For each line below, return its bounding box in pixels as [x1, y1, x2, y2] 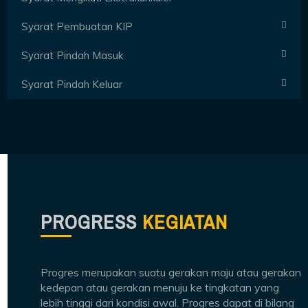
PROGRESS [41, 203, 143, 241]
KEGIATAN [142, 203, 228, 241]
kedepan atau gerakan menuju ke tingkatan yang [41, 280, 280, 294]
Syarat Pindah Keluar [21, 77, 123, 91]
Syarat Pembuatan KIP [21, 19, 133, 33]
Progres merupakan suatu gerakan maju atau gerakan [41, 265, 302, 279]
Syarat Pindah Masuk [21, 48, 124, 62]
